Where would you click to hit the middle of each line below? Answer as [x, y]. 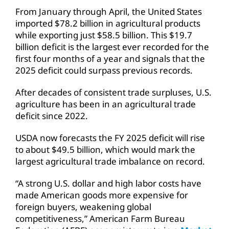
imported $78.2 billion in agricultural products [108, 23]
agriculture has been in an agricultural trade [105, 104]
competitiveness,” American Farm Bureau [100, 218]
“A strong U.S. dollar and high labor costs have [108, 183]
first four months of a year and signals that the [110, 58]
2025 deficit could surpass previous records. [104, 70]
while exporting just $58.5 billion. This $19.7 [104, 35]
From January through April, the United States [108, 11]
